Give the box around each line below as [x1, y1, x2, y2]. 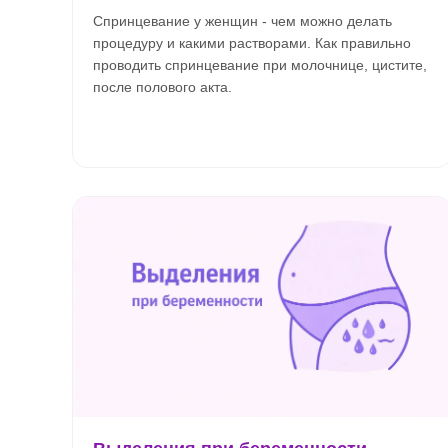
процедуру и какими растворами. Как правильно [93, 35, 411, 51]
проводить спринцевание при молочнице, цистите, [93, 57, 427, 73]
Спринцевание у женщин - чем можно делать [93, 13, 392, 29]
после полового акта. [93, 79, 232, 95]
